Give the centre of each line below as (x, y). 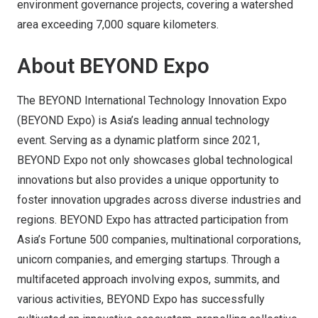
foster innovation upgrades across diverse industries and (159, 200)
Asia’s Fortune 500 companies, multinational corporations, (159, 240)
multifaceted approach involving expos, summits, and (148, 279)
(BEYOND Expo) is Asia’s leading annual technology (143, 120)
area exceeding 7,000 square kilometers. (118, 24)
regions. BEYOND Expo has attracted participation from (153, 220)
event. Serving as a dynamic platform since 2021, (138, 140)
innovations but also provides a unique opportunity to (148, 180)
